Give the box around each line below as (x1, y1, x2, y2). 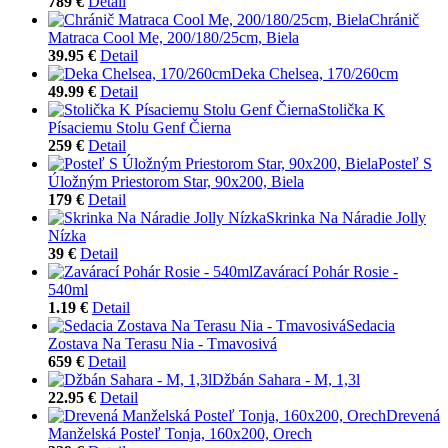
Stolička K (318, 100, 385, 118)
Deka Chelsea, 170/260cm (231, 64, 398, 82)
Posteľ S (378, 154, 432, 172)
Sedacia (346, 316, 395, 334)
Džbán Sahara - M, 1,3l (212, 370, 360, 388)
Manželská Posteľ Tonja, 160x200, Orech (48, 424, 312, 442)
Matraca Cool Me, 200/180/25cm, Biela (48, 28, 299, 46)
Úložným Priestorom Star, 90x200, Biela (48, 172, 304, 190)
